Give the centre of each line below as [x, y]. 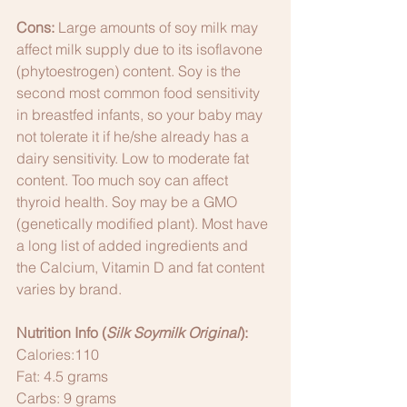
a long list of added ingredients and [134, 246]
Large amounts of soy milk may [158, 28]
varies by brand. [71, 289]
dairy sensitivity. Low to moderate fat [134, 159]
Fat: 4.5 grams [62, 377]
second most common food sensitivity [140, 93]
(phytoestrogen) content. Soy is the [130, 71]
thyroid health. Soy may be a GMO [129, 202]
